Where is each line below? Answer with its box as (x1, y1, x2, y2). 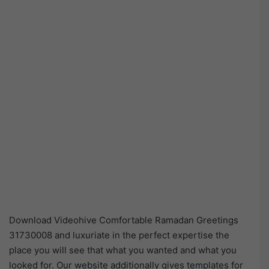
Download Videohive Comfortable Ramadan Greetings (9, 214, 238, 226)
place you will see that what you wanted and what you (9, 244, 237, 256)
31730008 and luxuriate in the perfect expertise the (9, 229, 229, 241)
